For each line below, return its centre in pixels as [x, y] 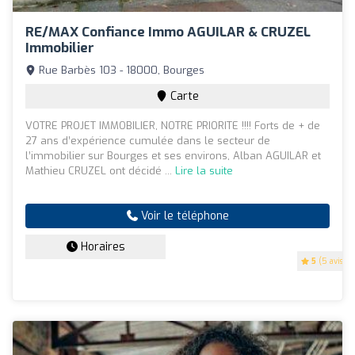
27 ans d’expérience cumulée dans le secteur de [148, 141]
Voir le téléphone [183, 216]
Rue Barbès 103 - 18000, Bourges [120, 71]
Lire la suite [204, 171]
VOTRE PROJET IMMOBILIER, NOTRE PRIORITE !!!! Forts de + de [173, 126]
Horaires [101, 247]
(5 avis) [331, 261]
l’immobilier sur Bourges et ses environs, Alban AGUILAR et [173, 156]
